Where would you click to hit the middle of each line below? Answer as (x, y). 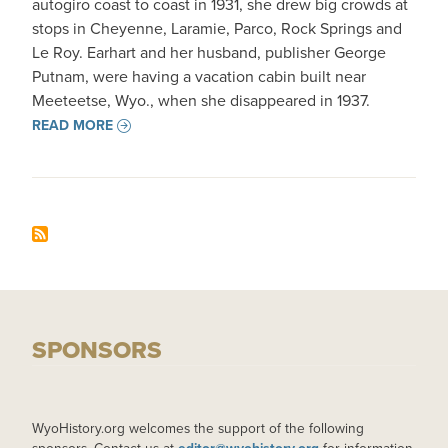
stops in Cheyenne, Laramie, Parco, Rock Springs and (217, 28)
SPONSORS (97, 350)
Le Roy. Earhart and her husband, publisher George (209, 52)
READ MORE (72, 125)
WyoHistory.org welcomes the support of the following (198, 428)
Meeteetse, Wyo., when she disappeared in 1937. (201, 100)
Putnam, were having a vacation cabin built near (199, 76)
